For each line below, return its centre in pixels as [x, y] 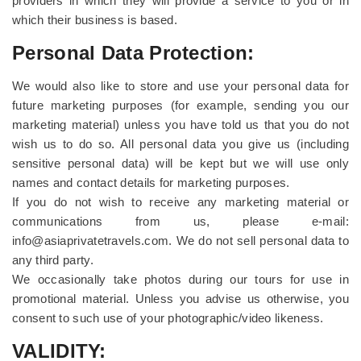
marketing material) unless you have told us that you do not [180, 124]
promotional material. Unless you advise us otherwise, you [180, 299]
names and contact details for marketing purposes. [151, 183]
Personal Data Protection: [133, 53]
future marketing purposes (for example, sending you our [180, 105]
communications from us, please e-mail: [180, 221]
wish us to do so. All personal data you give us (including [180, 144]
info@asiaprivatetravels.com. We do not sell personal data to [180, 241]
